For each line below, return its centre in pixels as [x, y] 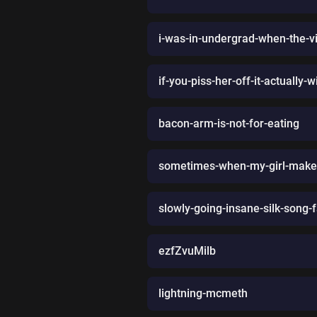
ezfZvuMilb [187, 250]
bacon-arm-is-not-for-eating [229, 123]
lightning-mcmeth [203, 293]
